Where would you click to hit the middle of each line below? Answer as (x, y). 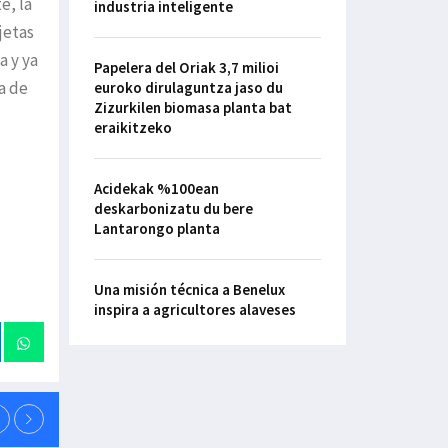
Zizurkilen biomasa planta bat (192, 108)
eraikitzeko (132, 128)
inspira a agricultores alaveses (194, 310)
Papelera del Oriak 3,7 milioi (186, 68)
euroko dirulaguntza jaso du (188, 88)
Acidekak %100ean (156, 189)
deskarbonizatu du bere (173, 209)
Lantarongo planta (156, 229)
